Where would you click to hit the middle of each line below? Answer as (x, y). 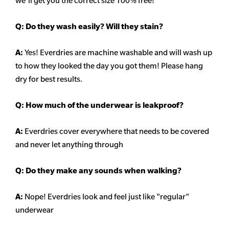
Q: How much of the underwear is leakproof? (100, 105)
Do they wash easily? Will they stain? (94, 27)
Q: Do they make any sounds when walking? (98, 171)
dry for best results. (49, 79)
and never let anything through (69, 145)
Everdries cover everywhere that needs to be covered (117, 131)
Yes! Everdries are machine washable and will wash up (118, 53)
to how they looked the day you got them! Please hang (109, 66)
